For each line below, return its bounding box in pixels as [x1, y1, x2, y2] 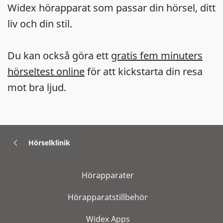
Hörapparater [82, 170, 134, 181]
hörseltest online [7, 65, 85, 78]
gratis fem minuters [111, 49, 203, 62]
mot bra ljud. [7, 81, 66, 94]
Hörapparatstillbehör [68, 192, 148, 203]
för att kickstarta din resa [85, 65, 203, 78]
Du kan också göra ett [7, 49, 111, 62]
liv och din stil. [7, 17, 72, 30]
